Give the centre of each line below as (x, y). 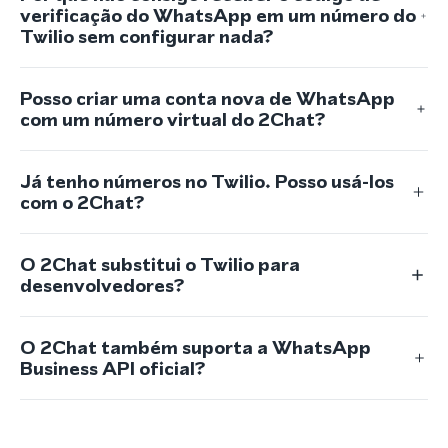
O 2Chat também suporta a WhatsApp (195, 347)
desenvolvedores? (102, 285)
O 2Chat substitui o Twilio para (160, 264)
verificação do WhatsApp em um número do (218, 15)
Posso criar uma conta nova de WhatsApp (207, 98)
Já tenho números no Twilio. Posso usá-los (207, 181)
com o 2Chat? (82, 202)
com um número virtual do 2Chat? (172, 119)
